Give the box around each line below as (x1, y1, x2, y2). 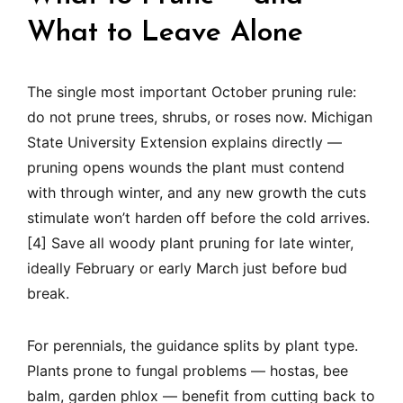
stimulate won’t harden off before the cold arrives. (27, 209, 370, 228)
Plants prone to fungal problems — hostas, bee (27, 362, 348, 381)
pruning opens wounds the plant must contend (27, 158, 345, 177)
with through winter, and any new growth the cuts (27, 184, 366, 202)
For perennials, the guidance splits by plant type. (27, 336, 358, 355)
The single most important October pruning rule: (27, 83, 356, 102)
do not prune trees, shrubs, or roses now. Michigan (27, 108, 372, 127)
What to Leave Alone (27, 19, 303, 49)
